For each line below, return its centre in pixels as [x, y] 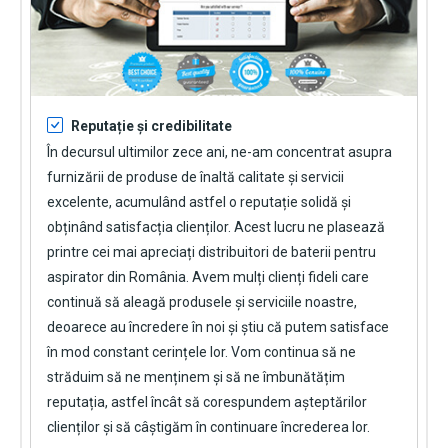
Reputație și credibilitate [151, 125]
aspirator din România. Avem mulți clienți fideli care [208, 276]
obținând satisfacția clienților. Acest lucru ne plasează [216, 226]
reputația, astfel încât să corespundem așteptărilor [207, 401]
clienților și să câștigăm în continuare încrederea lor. [208, 426]
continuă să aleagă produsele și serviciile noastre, [202, 301]
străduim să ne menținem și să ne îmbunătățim [196, 376]
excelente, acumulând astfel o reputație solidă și [199, 201]
